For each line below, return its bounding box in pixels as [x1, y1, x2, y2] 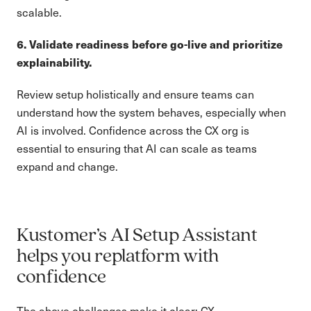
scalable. [17, 5, 62, 19]
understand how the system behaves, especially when [17, 105, 286, 119]
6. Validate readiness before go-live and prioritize [17, 36, 283, 52]
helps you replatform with [17, 247, 219, 267]
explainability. [17, 54, 92, 70]
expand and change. [17, 159, 118, 174]
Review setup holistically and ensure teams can [17, 87, 254, 101]
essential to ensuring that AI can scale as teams [17, 141, 257, 155]
